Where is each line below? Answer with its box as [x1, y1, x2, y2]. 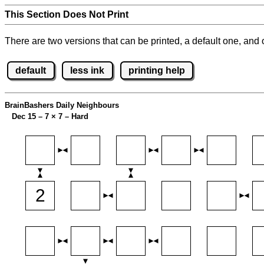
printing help [128, 65, 185, 75]
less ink [70, 65, 105, 75]
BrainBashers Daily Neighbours [5, 101, 119, 110]
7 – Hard [56, 112, 88, 121]
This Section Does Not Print [5, 9, 128, 19]
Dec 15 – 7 [5, 112, 51, 121]
